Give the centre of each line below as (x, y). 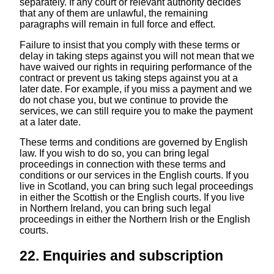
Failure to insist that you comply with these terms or (129, 45)
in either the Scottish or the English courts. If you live (132, 198)
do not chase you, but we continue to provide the (124, 100)
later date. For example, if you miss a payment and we (135, 89)
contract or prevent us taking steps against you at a (128, 78)
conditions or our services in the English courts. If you (134, 176)
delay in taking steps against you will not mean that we (137, 56)
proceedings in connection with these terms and (122, 165)
